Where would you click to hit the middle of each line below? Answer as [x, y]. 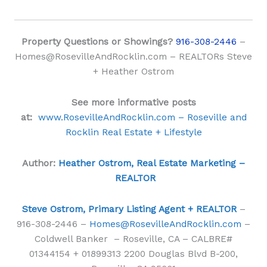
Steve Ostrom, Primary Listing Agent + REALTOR [129, 209]
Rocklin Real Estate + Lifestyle [133, 132]
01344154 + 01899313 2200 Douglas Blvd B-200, [133, 254]
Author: [40, 163]
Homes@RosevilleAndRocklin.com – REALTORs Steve [133, 56]
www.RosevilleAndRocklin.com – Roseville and [142, 117]
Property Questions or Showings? [97, 41]
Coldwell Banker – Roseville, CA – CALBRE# [133, 239]
